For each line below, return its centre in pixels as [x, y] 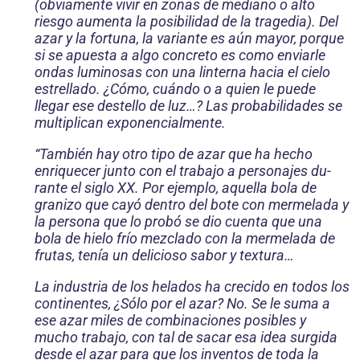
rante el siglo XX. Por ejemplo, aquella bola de [176, 188]
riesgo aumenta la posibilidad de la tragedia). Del [186, 22]
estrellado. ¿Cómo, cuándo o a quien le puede [175, 89]
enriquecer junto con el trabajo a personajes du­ [183, 171]
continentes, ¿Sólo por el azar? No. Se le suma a [182, 304]
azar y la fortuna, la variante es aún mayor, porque [189, 39]
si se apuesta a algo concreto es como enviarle [180, 55]
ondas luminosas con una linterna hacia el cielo [182, 72]
